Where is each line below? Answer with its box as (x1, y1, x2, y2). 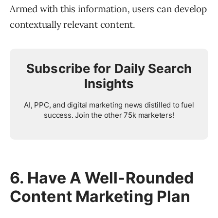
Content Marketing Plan (10, 187, 191, 206)
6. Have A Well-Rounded (10, 168, 194, 188)
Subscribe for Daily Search (26, 61, 192, 76)
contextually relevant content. (10, 18, 136, 31)
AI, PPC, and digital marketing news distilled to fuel (24, 100, 194, 110)
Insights (84, 76, 134, 91)
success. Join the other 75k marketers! (44, 110, 174, 120)
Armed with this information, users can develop (10, 3, 207, 15)
